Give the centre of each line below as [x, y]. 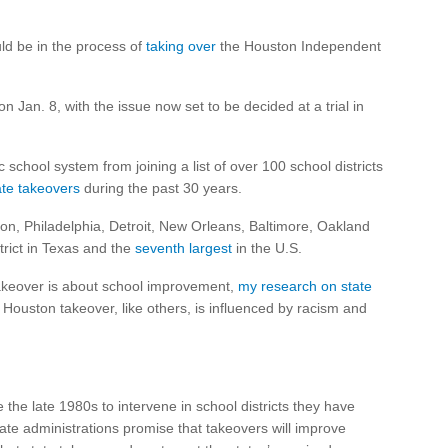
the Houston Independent [298, 46]
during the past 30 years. [161, 188]
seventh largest [183, 248]
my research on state [305, 286]
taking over [181, 46]
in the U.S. [267, 248]
